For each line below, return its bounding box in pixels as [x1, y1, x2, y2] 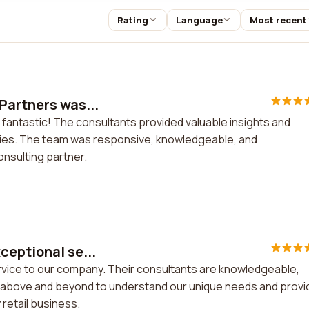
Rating [117, 14, 148, 26]
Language [175, 14, 223, 26]
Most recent [250, 14, 308, 26]
